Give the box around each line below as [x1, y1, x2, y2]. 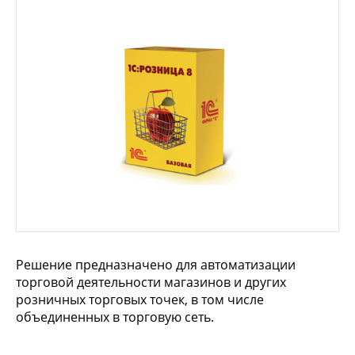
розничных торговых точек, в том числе [16, 291, 264, 309]
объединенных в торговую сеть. [16, 308, 214, 326]
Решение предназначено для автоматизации [16, 256, 296, 274]
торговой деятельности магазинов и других [16, 273, 286, 292]
